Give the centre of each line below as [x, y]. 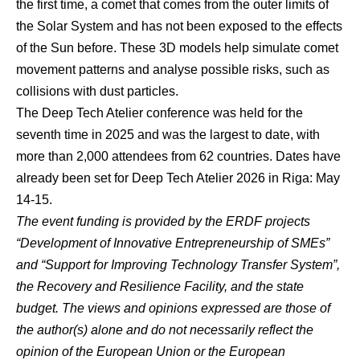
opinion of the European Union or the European [151, 351]
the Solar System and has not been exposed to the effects [179, 26]
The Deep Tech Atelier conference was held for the [160, 112]
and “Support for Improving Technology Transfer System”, [178, 264]
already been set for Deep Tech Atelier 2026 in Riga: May [178, 178]
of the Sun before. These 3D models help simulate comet [177, 47]
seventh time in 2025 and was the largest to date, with [168, 134]
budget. [37, 308]
